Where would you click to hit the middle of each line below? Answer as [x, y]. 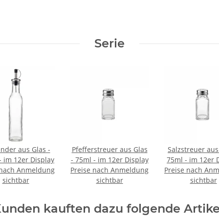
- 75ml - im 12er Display [123, 160]
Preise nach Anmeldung [109, 170]
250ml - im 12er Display [29, 160]
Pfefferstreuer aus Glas [109, 150]
